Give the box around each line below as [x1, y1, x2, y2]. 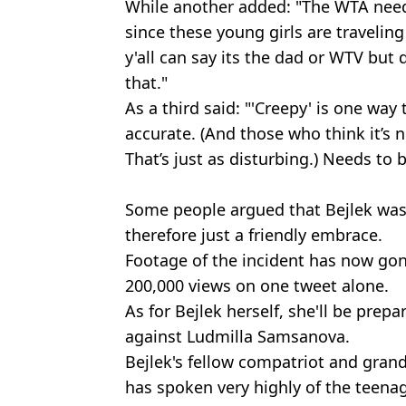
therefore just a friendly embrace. [125, 223, 382, 246]
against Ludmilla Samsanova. [125, 324, 350, 347]
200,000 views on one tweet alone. [125, 274, 389, 296]
